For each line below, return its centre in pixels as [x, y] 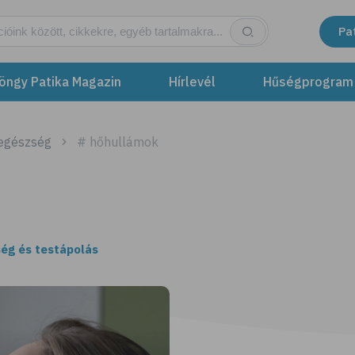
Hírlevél [192, 82]
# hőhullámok [117, 142]
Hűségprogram [308, 82]
